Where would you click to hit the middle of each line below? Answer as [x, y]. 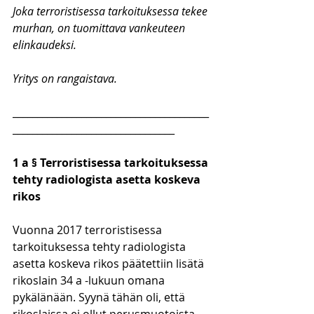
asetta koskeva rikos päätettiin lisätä [110, 264]
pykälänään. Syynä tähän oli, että [100, 297]
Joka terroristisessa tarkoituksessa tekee [111, 11]
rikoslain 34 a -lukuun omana [90, 280]
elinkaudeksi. [45, 45]
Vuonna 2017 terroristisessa [89, 230]
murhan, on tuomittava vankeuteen [100, 28]
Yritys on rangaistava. [65, 78]
